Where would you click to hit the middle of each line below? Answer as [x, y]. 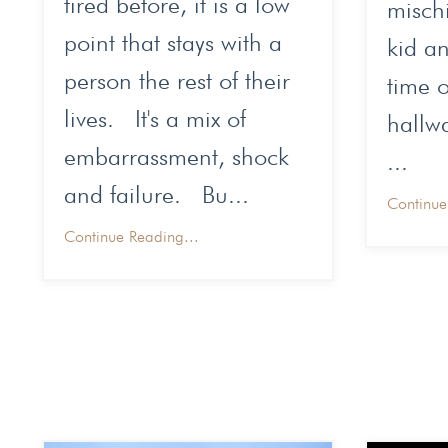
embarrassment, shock [176, 157]
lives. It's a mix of [155, 119]
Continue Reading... [131, 237]
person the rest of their [177, 81]
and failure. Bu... [156, 195]
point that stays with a [173, 43]
